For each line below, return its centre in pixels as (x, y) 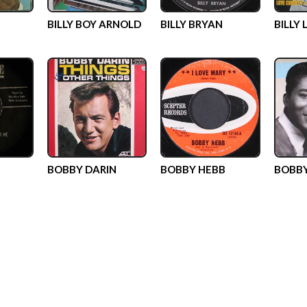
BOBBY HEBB (193, 169)
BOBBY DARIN (82, 169)
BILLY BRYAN (192, 24)
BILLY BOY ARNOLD (94, 24)
